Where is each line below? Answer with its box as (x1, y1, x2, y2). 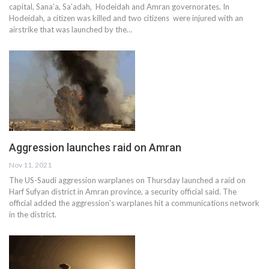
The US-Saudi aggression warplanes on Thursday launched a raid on (9, 175, 246, 185)
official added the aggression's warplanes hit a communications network (9, 198, 259, 208)
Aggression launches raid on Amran (9, 141, 181, 154)
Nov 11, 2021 (9, 160, 52, 169)
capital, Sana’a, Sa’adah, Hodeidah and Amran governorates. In (9, 1, 229, 11)
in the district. (9, 209, 56, 219)
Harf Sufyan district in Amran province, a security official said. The (9, 186, 237, 196)
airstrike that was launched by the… (9, 24, 132, 34)
